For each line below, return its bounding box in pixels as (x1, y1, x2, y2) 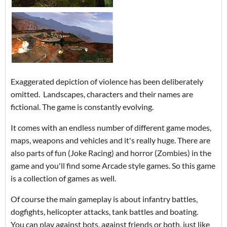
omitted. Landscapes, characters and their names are (11, 89, 193, 99)
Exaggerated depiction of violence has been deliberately (11, 76, 203, 86)
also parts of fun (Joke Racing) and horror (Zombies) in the (11, 147, 211, 158)
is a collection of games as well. (11, 173, 116, 183)
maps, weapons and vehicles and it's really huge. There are (11, 135, 210, 145)
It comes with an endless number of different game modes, (11, 122, 211, 132)
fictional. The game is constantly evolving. (11, 101, 154, 111)
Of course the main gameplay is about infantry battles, (11, 194, 198, 204)
